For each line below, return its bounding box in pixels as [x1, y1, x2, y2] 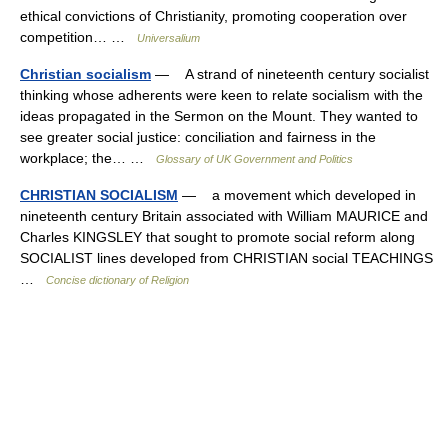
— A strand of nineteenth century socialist [151, 66, 429, 82]
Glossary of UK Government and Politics [156, 153, 353, 165]
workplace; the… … [20, 150, 156, 166]
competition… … [20, 29, 137, 45]
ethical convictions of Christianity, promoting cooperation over [20, 8, 407, 24]
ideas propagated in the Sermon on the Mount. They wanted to [20, 108, 418, 124]
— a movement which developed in [178, 187, 416, 203]
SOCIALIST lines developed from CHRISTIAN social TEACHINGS [20, 250, 433, 266]
